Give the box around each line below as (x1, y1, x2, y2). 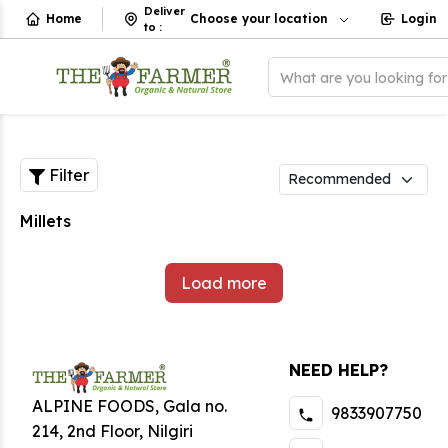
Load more (181, 273, 267, 293)
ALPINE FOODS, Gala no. (32, 395, 227, 416)
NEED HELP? (289, 360, 388, 380)
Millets (20, 211, 71, 231)
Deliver (144, 4, 185, 18)
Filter (49, 165, 89, 185)
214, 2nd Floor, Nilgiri (32, 420, 193, 441)
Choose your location (190, 11, 328, 26)
